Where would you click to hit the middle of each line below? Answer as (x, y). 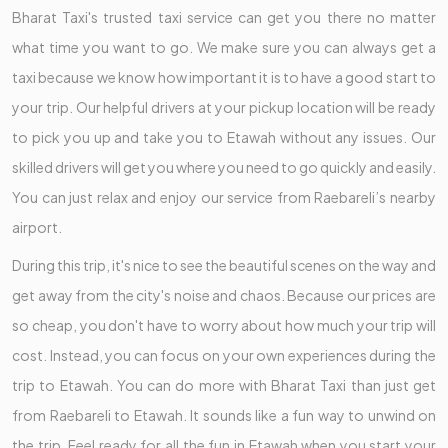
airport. (37, 227)
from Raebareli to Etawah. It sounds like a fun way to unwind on (224, 415)
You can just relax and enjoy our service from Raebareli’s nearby (224, 197)
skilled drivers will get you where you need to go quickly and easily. (224, 167)
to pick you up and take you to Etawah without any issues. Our (224, 137)
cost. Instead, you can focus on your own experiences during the (224, 355)
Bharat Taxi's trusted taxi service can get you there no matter (224, 17)
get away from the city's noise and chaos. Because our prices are (224, 295)
